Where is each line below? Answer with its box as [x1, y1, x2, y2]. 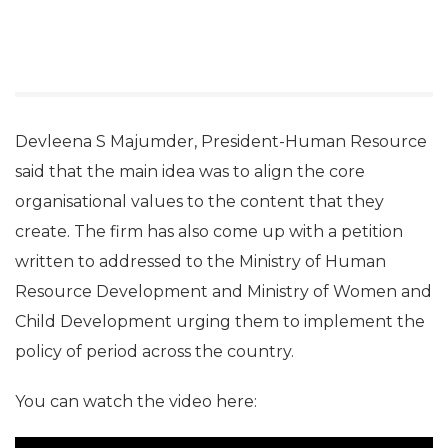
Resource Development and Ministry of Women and [15, 282, 432, 301]
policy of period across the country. [15, 342, 294, 361]
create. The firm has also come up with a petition [15, 222, 403, 241]
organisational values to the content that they [15, 192, 384, 211]
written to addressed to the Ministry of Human [15, 252, 386, 271]
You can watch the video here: [15, 392, 257, 411]
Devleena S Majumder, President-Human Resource [15, 132, 427, 151]
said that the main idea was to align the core [15, 162, 365, 181]
